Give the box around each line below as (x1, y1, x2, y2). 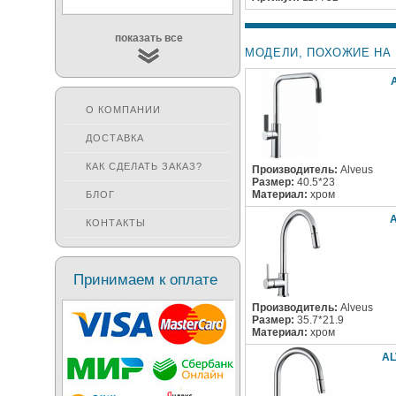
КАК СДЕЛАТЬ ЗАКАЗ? (86, 161, 202, 171)
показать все (114, 32, 183, 44)
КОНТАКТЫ (86, 217, 146, 228)
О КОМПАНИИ (86, 104, 161, 115)
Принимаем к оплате (73, 270, 217, 288)
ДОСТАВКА (86, 133, 144, 143)
